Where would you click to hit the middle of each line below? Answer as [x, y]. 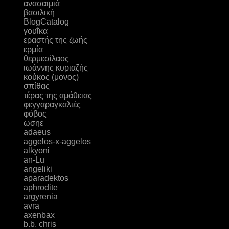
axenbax [39, 215]
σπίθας [36, 86]
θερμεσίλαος [46, 59]
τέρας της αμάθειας [58, 96]
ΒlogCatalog [46, 22]
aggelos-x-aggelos [57, 142]
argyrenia [40, 197]
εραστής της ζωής [55, 40]
